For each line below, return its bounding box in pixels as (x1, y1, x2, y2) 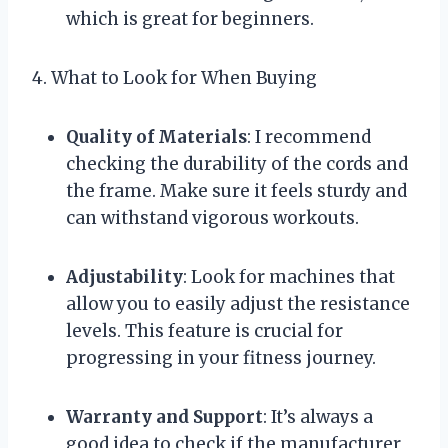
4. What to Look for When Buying (32, 66, 317, 89)
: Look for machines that (183, 265, 395, 288)
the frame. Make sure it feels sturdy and (66, 179, 407, 202)
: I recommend (247, 125, 371, 148)
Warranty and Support (66, 405, 263, 428)
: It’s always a (263, 405, 373, 428)
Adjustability (66, 265, 183, 288)
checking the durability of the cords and (66, 152, 408, 175)
